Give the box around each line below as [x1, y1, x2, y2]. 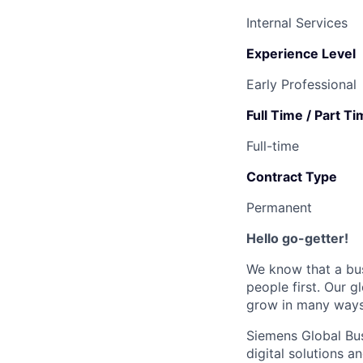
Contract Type [246, 168, 337, 185]
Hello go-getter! [246, 229, 348, 246]
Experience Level [246, 45, 356, 62]
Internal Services [246, 14, 348, 31]
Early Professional [246, 75, 357, 92]
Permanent [246, 199, 312, 216]
